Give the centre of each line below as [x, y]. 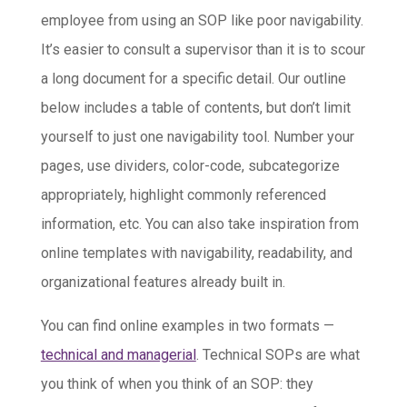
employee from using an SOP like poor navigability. [202, 21]
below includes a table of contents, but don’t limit [195, 108]
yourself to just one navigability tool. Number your [197, 137]
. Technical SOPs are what [278, 355]
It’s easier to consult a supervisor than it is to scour [203, 50]
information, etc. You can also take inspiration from [199, 224]
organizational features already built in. [163, 283]
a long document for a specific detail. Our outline [193, 79]
